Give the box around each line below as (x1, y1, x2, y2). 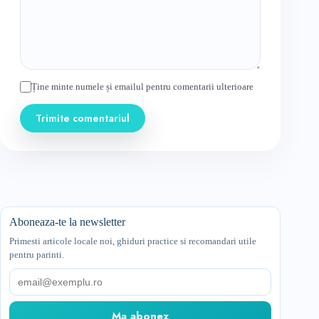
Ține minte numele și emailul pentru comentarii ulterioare (31, 81, 253, 93)
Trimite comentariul (36, 111, 130, 126)
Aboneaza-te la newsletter (9, 216, 125, 229)
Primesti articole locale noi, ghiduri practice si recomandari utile (9, 236, 256, 247)
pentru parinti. (9, 249, 64, 261)
